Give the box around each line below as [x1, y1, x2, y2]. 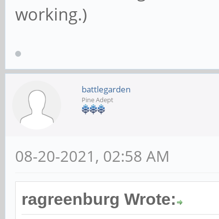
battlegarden [82, 83, 131, 95]
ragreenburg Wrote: [22, 190, 176, 208]
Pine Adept [82, 95, 113, 104]
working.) [15, 2, 87, 25]
